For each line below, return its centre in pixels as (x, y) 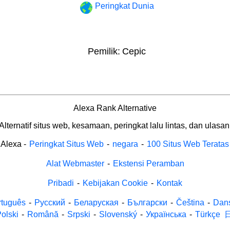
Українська (166, 214)
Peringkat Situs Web (66, 144)
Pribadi (61, 183)
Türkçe (207, 214)
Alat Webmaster (75, 163)
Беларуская (96, 202)
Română (43, 214)
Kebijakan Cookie (115, 183)
